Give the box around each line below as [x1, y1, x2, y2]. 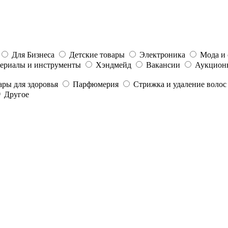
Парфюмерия [73, 79, 119, 89]
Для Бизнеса [12, 50, 54, 59]
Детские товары [69, 50, 125, 59]
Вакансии [146, 60, 180, 69]
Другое [4, 90, 29, 99]
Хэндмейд [96, 60, 131, 69]
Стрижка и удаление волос [133, 79, 226, 89]
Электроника [139, 50, 185, 59]
